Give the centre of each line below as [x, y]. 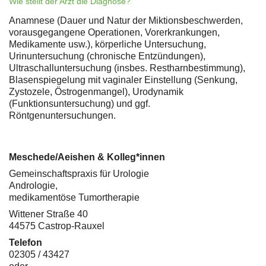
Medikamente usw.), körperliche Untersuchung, [107, 45]
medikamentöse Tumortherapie [74, 198]
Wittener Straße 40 [48, 214]
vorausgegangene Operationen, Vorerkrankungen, [114, 33]
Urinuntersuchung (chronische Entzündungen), [107, 56]
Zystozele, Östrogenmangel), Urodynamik [96, 92]
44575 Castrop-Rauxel [57, 226]
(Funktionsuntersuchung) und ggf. [80, 104]
